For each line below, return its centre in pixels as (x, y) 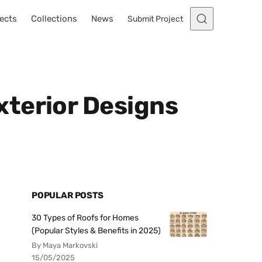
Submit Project (155, 19)
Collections (54, 19)
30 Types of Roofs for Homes (85, 218)
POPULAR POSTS (68, 195)
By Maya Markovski (65, 245)
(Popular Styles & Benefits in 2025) (96, 231)
